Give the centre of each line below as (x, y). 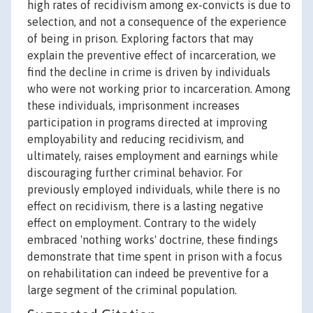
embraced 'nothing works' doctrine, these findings (153, 240)
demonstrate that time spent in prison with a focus (155, 257)
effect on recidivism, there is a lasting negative (145, 206)
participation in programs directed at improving (147, 123)
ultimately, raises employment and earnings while (153, 156)
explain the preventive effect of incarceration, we (152, 56)
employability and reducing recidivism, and (136, 139)
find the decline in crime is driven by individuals (149, 72)
